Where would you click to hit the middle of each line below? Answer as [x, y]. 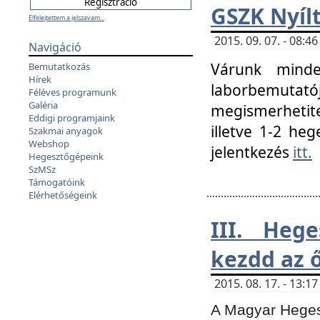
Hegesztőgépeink [66, 156]
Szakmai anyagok [66, 131]
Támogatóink [57, 182]
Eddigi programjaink [72, 118]
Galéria [43, 105]
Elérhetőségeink [63, 195]
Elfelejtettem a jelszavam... [66, 17]
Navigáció [55, 47]
